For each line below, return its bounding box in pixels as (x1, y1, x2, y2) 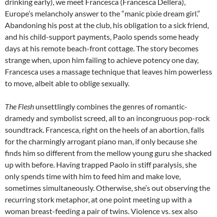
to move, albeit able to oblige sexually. (5, 78, 129, 88)
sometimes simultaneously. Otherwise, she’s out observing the (5, 183, 210, 192)
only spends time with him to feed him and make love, (5, 171, 181, 181)
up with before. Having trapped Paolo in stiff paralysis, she (5, 159, 197, 169)
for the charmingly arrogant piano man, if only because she (5, 136, 197, 146)
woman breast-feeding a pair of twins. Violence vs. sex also (5, 206, 198, 216)
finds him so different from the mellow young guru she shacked (5, 148, 212, 157)
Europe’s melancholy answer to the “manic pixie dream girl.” (5, 8, 200, 18)
